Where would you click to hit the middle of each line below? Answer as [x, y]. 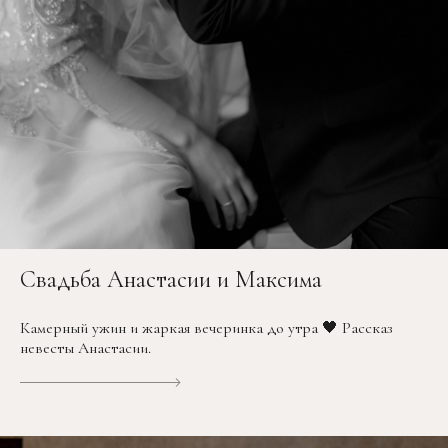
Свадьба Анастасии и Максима [171, 280]
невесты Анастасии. [85, 348]
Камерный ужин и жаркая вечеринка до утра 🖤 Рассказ [206, 328]
